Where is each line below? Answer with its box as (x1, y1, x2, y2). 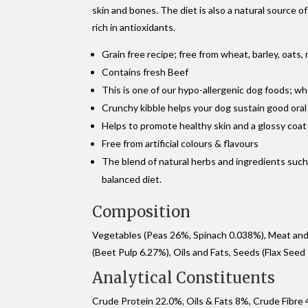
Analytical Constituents (92, 268, 276, 288)
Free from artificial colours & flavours (102, 137, 259, 150)
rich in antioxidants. (92, 21, 176, 34)
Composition (92, 202, 191, 222)
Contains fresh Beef (102, 66, 189, 78)
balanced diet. (102, 173, 162, 186)
